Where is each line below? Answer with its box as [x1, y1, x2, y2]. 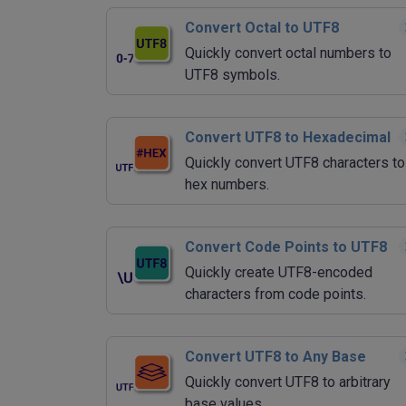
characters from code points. [185, 285, 366, 303]
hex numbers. [185, 175, 269, 193]
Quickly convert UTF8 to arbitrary [185, 372, 391, 391]
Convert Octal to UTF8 [185, 18, 339, 36]
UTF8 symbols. [185, 65, 280, 83]
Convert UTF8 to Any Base [185, 347, 366, 365]
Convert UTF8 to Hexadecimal [185, 128, 391, 146]
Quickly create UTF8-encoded [185, 263, 372, 281]
